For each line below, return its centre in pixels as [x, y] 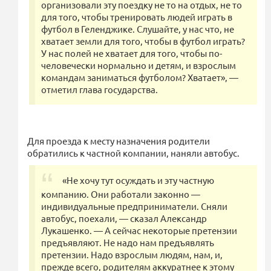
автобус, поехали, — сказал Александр [124, 218]
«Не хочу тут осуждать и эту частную [138, 180]
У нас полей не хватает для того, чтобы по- [132, 53]
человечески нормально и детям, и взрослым [139, 65]
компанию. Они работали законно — [121, 194]
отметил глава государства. [100, 89]
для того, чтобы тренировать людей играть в [137, 16]
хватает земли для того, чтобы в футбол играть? [143, 41]
